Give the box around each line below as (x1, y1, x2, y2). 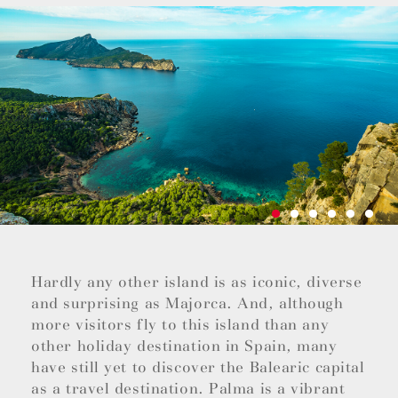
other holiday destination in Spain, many (31, 337, 338, 356)
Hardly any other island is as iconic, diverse (31, 273, 362, 292)
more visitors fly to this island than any (31, 315, 330, 335)
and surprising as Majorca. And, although (31, 294, 344, 314)
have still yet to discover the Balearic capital (31, 358, 365, 378)
